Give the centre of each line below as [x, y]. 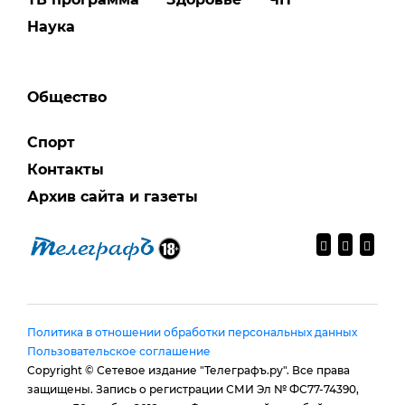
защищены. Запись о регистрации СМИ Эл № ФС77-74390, [193, 389]
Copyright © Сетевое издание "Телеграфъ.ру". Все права [188, 370]
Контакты [66, 169]
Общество [67, 97]
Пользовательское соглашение [119, 351]
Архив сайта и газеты [113, 196]
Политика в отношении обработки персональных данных [192, 332]
